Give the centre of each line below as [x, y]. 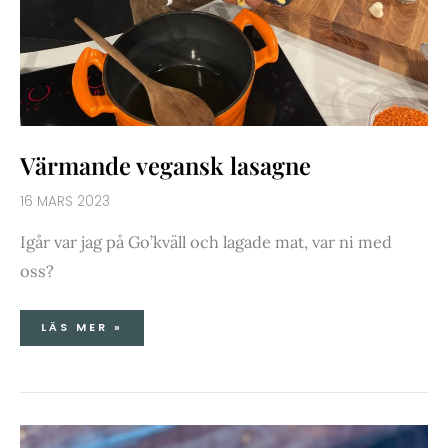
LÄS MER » [82, 327]
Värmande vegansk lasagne [165, 164]
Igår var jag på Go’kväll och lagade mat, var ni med [206, 242]
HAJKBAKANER [98, 429]
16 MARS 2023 [65, 201]
